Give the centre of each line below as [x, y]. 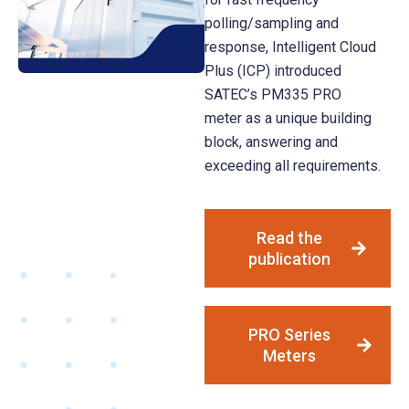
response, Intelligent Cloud [290, 47]
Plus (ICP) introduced [273, 70]
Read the [289, 237]
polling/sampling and [272, 23]
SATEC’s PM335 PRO [273, 94]
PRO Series [289, 334]
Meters [289, 355]
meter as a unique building [288, 118]
